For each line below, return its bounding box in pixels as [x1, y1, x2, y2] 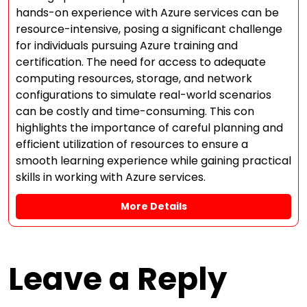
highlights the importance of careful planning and [16, 120, 283, 136]
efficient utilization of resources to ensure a [16, 136, 248, 152]
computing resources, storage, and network [16, 71, 252, 86]
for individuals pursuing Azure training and [16, 38, 238, 53]
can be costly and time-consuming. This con [16, 103, 254, 119]
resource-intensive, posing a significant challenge [16, 21, 282, 37]
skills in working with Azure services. [16, 169, 206, 185]
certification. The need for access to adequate [16, 54, 266, 70]
